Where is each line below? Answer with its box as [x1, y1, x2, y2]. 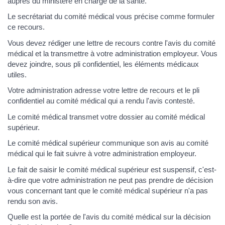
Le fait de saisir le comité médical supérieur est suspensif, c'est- [8, 165, 216, 174]
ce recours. [8, 23, 45, 32]
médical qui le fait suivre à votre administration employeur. [8, 149, 196, 158]
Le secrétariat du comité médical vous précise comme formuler [8, 12, 214, 21]
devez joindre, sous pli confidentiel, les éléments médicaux [8, 59, 199, 68]
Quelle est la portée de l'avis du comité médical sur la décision [8, 212, 210, 221]
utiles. [8, 70, 27, 79]
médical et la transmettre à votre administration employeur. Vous [8, 49, 217, 58]
